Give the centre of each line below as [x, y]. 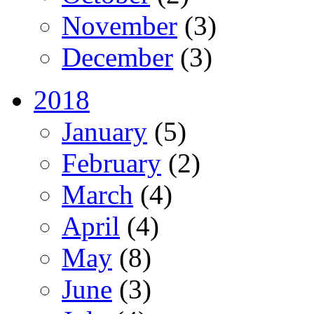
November [120, 25]
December [117, 57]
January [104, 131]
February [111, 163]
